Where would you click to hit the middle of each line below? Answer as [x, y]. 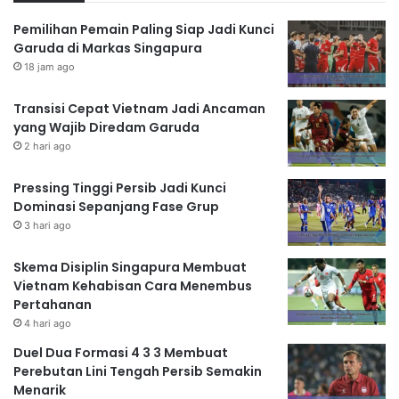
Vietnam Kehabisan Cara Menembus [133, 286]
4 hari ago [48, 324]
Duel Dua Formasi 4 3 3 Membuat [121, 353]
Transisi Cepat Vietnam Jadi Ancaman [139, 109]
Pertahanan [53, 305]
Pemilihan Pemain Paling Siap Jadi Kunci [144, 30]
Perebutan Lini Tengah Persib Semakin [138, 372]
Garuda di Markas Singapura [108, 49]
